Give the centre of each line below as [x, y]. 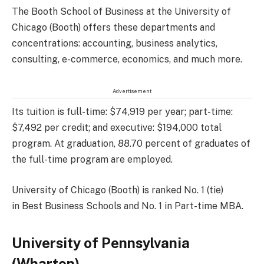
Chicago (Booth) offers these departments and [113, 28]
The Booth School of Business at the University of [121, 12]
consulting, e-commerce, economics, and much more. [127, 60]
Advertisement [132, 91]
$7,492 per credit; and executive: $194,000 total [117, 128]
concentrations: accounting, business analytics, [115, 44]
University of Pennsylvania [101, 242]
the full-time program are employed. [92, 160]
